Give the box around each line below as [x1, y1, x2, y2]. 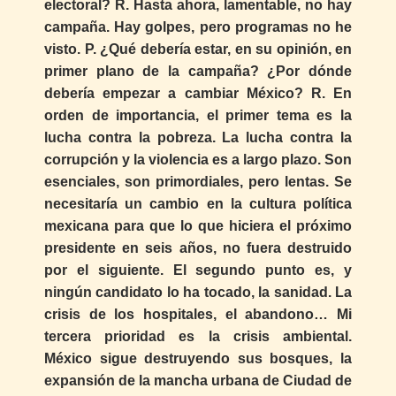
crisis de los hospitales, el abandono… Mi [44, 307, 352, 323]
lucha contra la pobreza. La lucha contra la [44, 130, 352, 146]
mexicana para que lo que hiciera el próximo [44, 218, 352, 234]
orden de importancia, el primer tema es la [44, 108, 352, 124]
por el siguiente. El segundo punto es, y [44, 263, 352, 278]
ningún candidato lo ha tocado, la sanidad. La [44, 285, 352, 301]
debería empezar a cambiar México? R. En [44, 86, 352, 102]
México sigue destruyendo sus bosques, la [44, 351, 352, 367]
